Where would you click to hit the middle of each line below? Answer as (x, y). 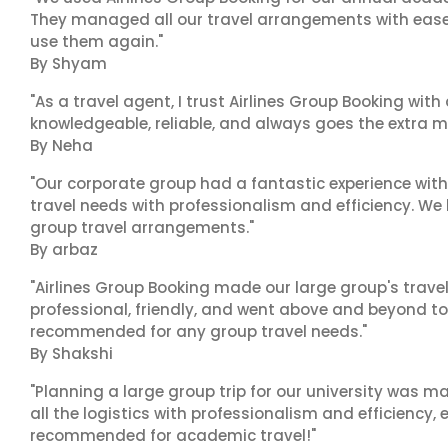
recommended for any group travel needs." (198, 331)
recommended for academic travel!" (173, 435)
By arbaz (64, 249)
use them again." (96, 41)
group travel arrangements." (142, 227)
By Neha (61, 145)
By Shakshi (71, 353)
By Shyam (68, 63)
